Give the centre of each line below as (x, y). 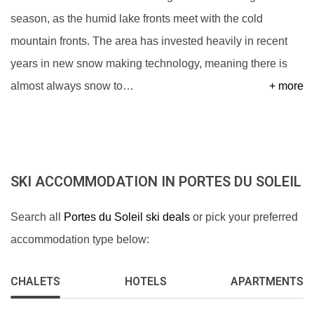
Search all (37, 217)
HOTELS (145, 281)
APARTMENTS (267, 281)
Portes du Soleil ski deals (127, 217)
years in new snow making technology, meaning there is (149, 63)
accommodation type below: (80, 239)
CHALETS (35, 281)
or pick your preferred (244, 217)
